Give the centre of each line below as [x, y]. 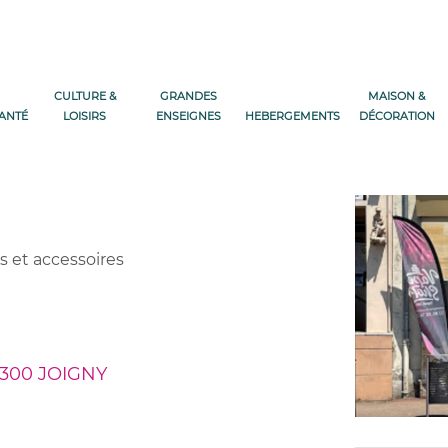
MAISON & [397, 96]
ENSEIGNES [189, 116]
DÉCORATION [396, 116]
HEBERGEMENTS [293, 116]
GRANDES [189, 96]
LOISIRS [85, 116]
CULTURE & [84, 96]
